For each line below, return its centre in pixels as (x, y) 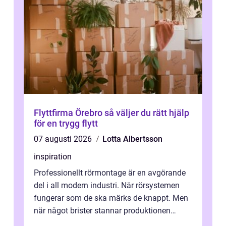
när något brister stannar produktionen (102, 211)
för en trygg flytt (66, 124)
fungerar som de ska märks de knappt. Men (111, 198)
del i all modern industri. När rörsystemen (107, 186)
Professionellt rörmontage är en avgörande (110, 173)
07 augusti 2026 (64, 139)
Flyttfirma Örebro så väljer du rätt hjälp (69, 113)
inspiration (53, 157)
